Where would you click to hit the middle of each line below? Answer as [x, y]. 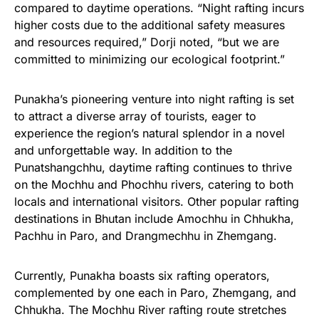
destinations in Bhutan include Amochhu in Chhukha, [154, 219]
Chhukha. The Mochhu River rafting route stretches [150, 310]
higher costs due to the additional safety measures [150, 25]
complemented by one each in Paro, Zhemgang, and [155, 293]
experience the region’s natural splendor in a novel [150, 133]
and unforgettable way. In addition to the [123, 150]
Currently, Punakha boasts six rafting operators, [142, 276]
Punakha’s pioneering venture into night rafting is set [154, 99]
